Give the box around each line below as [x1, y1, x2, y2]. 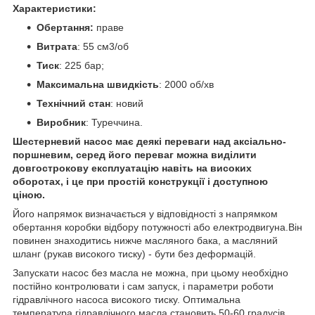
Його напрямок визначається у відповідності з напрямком [13, 207, 278, 219]
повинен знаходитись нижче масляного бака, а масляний [13, 234, 278, 246]
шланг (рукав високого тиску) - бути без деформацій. [13, 247, 256, 259]
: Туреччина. [86, 116, 143, 128]
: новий [110, 97, 143, 109]
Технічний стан [37, 97, 110, 109]
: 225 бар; [59, 59, 104, 71]
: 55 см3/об [77, 40, 129, 52]
